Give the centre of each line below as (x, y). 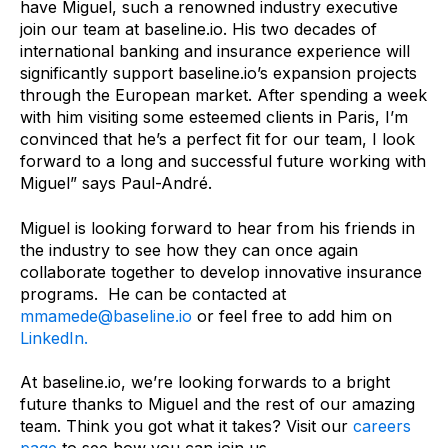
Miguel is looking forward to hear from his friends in (217, 227)
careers (382, 426)
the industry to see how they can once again (189, 249)
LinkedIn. (54, 337)
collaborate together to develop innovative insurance (221, 271)
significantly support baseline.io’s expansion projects (218, 73)
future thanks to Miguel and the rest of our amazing (217, 404)
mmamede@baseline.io (106, 315)
